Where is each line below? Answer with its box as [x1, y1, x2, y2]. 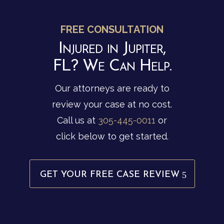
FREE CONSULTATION [60, 23, 163, 36]
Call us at [57, 115, 98, 126]
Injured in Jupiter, [58, 41, 166, 57]
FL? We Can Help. [52, 58, 171, 75]
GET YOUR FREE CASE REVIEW [39, 170, 179, 180]
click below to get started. [55, 131, 168, 142]
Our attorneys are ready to [54, 83, 169, 94]
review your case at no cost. [52, 99, 172, 110]
